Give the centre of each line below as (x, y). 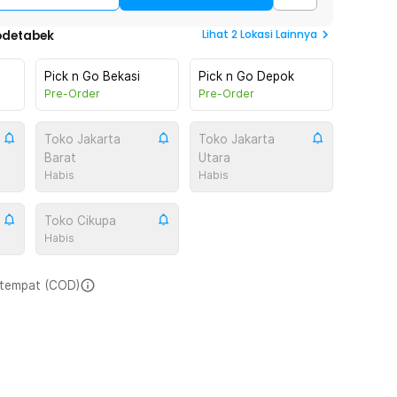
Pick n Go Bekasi (92, 76)
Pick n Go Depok (246, 76)
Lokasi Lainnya (279, 34)
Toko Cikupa (80, 221)
